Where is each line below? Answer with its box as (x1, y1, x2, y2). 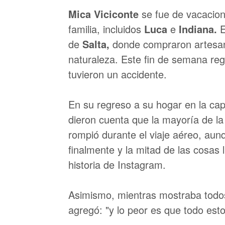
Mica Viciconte (68, 7, 142, 21)
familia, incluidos (68, 22, 144, 36)
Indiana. (179, 22, 220, 36)
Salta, (82, 37, 109, 51)
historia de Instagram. (68, 157, 166, 172)
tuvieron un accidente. (68, 67, 167, 81)
